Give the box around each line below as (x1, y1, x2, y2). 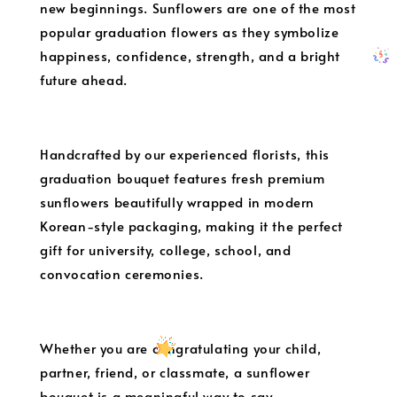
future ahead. (40, 70, 128, 90)
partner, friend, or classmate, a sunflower (40, 362, 310, 382)
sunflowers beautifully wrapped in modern (40, 192, 315, 212)
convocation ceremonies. (40, 264, 204, 284)
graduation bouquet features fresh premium (40, 168, 325, 188)
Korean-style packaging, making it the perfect (40, 216, 344, 236)
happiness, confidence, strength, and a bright (40, 46, 341, 66)
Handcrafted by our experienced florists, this (40, 144, 331, 164)
